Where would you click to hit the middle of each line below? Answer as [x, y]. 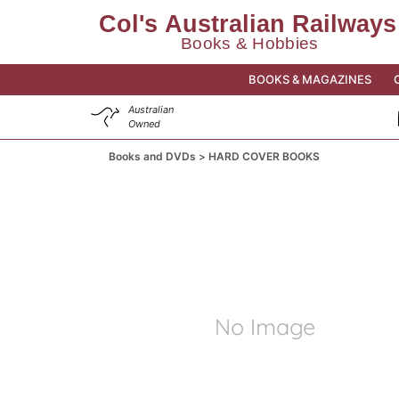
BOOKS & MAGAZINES [309, 79]
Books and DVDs [154, 156]
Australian [151, 110]
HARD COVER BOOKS [264, 156]
